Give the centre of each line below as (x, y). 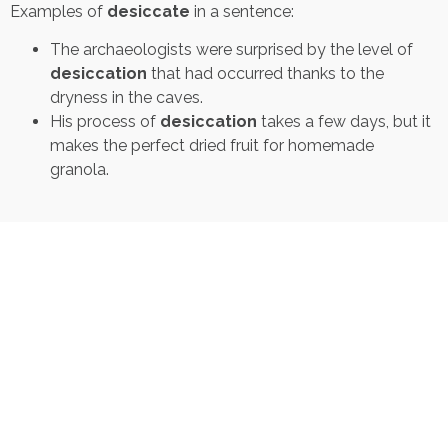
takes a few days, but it (344, 121)
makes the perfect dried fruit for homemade (212, 145)
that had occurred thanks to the (265, 73)
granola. (81, 169)
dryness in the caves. (128, 97)
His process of (105, 121)
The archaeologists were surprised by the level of (231, 49)
